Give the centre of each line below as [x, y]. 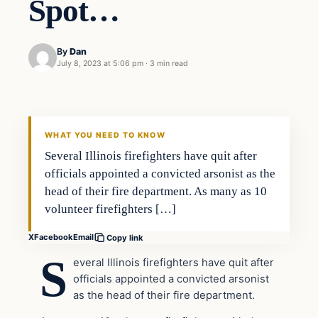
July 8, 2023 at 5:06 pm [100, 64]
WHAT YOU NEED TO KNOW [105, 135]
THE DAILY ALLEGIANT [81, 120]
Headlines [60, 75]
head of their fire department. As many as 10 [156, 191]
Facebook [54, 237]
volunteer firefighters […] [111, 209]
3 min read [169, 64]
